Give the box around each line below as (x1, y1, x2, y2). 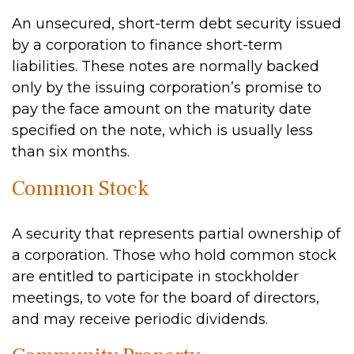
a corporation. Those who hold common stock (12, 247, 337, 264)
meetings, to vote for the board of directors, (12, 289, 319, 307)
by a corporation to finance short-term (12, 36, 283, 54)
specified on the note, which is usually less (12, 122, 313, 139)
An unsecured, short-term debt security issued (12, 15, 341, 32)
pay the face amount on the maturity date (12, 100, 311, 118)
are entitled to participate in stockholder (12, 268, 299, 285)
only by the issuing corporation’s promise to (12, 79, 322, 96)
